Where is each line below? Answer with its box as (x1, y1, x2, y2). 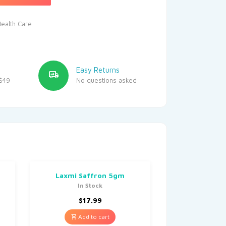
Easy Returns (76, 65, 120, 74)
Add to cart (77, 212, 110, 220)
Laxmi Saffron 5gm (55, 171, 125, 180)
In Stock (78, 181, 103, 189)
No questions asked (76, 76, 137, 84)
